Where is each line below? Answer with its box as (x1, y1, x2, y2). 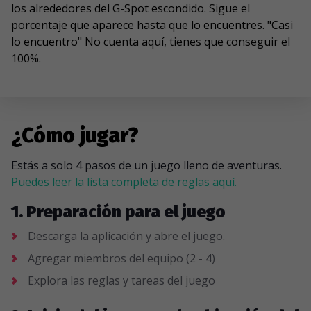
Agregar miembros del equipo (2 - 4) (28, 251, 215, 266)
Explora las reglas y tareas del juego (28, 273, 215, 288)
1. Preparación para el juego (11, 202, 226, 221)
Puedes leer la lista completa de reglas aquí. (11, 174, 237, 190)
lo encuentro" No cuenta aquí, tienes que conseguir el (11, 34, 290, 49)
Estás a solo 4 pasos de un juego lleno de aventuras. (11, 158, 282, 173)
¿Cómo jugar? (11, 123, 139, 148)
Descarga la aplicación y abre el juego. (28, 228, 225, 244)
